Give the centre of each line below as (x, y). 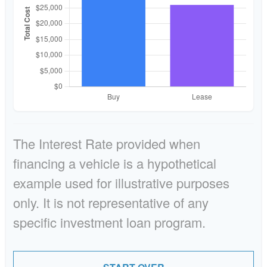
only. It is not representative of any (111, 203)
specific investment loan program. (109, 222)
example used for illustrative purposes (121, 183)
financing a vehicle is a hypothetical (115, 163)
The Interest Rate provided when (107, 144)
